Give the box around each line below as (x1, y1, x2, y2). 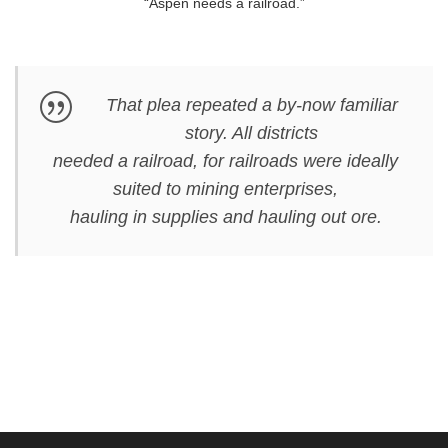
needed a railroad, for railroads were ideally (53, 151, 398, 172)
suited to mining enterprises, (113, 179, 338, 200)
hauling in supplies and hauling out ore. (69, 207, 382, 228)
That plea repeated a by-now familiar (105, 95, 398, 116)
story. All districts (185, 123, 318, 144)
